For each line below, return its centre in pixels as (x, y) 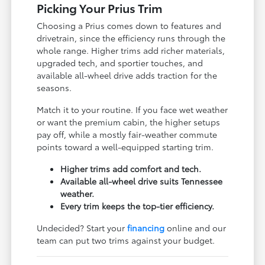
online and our (195, 227)
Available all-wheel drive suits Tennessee (142, 181)
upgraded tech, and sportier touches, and (120, 62)
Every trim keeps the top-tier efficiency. (138, 206)
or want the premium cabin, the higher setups (129, 122)
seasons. (54, 87)
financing (146, 227)
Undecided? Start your (82, 227)
